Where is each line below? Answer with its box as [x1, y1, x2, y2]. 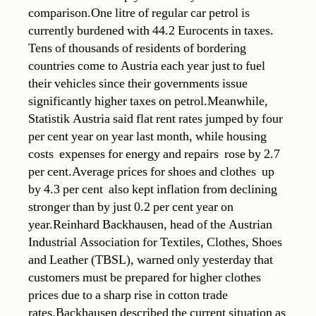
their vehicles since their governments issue [28, 75, 248, 92]
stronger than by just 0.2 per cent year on [28, 198, 233, 215]
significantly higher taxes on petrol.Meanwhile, [28, 92, 268, 109]
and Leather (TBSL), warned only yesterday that [28, 251, 273, 268]
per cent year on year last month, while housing [28, 128, 267, 145]
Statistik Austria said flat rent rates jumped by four [28, 110, 283, 127]
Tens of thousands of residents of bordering [28, 39, 246, 56]
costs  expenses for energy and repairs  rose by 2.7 [28, 145, 280, 162]
